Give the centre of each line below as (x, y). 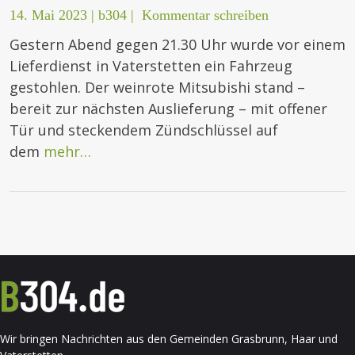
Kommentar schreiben (205, 15)
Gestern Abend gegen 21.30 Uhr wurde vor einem (177, 45)
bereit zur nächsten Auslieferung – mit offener (168, 109)
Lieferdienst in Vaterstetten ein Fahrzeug (151, 66)
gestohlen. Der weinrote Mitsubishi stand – (157, 88)
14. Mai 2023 (48, 15)
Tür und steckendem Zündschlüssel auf (144, 130)
